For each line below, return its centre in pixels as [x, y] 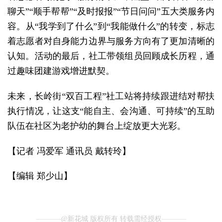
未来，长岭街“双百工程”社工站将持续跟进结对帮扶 [111, 96]
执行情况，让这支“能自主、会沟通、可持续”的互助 [111, 111]
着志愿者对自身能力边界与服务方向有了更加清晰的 [111, 41]
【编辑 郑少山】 [40, 176]
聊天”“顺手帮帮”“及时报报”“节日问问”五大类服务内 [111, 12]
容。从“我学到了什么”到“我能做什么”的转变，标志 [111, 27]
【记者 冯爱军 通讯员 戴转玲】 [69, 151]
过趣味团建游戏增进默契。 [61, 71]
